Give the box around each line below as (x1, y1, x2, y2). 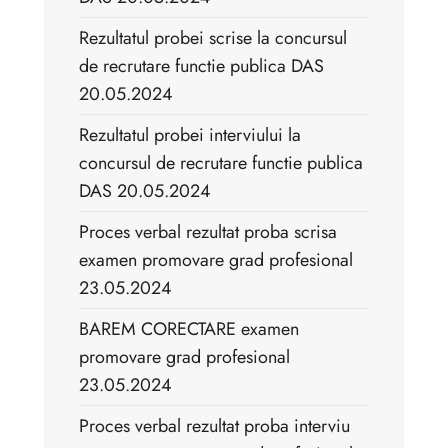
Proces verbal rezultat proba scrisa (79, 219, 337, 246)
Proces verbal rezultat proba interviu (79, 413, 350, 440)
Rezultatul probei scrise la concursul (79, 25, 347, 52)
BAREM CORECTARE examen (79, 316, 299, 343)
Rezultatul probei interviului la (79, 122, 301, 149)
